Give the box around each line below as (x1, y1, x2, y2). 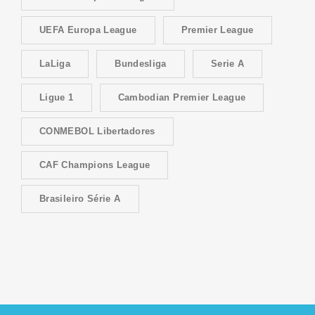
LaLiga (39, 58, 71, 69)
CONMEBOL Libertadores (39, 125, 155, 136)
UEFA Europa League (39, 24, 137, 35)
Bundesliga (115, 58, 167, 69)
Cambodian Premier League (117, 91, 246, 103)
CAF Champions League (39, 159, 150, 170)
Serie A (210, 58, 245, 69)
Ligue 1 (39, 91, 74, 103)
